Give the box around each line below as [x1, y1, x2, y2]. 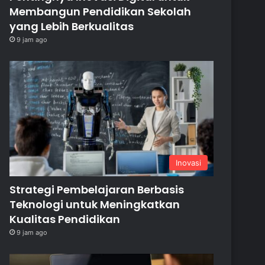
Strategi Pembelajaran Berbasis [9, 182, 185, 197]
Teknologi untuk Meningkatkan [9, 196, 180, 212]
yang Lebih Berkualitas [9, 19, 134, 34]
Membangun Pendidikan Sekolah [9, 4, 192, 20]
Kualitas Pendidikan [9, 211, 121, 227]
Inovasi [176, 157, 201, 167]
